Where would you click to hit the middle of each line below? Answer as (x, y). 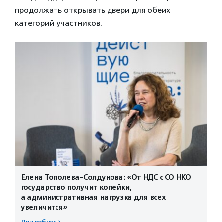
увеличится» (44, 207)
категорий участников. (58, 23)
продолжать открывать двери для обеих (93, 10)
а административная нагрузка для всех (93, 197)
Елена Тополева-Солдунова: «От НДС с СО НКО (106, 177)
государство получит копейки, (76, 187)
